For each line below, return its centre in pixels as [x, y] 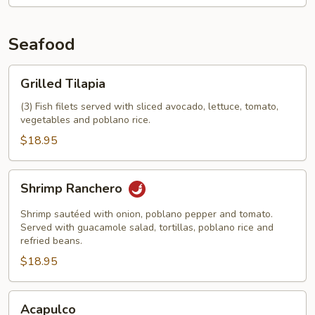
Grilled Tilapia [63, 84]
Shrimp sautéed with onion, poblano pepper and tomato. [147, 214]
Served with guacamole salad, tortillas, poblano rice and [147, 227]
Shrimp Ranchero [73, 189]
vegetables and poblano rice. [85, 120]
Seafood [42, 44]
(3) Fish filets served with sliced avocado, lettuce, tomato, [149, 107]
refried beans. [51, 241]
